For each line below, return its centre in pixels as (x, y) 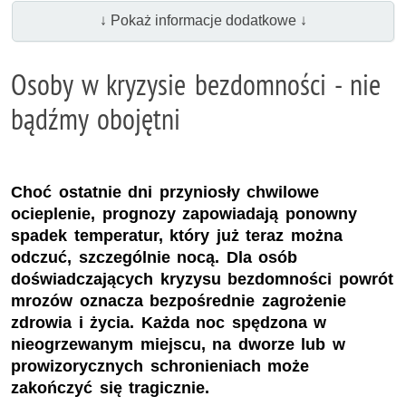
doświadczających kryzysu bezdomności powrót (202, 279)
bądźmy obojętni (96, 118)
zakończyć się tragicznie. (111, 387)
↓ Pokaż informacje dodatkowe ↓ (203, 21)
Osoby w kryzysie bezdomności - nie (196, 84)
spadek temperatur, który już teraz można (177, 235)
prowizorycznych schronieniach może (160, 366)
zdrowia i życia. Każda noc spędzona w (169, 322)
